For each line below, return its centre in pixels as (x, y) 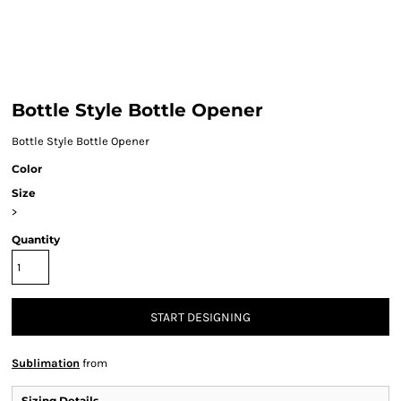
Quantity (36, 239)
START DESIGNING (200, 318)
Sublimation (46, 363)
